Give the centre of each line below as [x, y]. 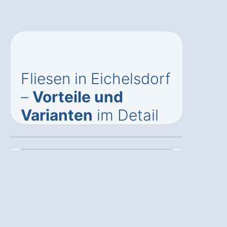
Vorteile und [78, 97]
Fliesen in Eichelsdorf [96, 79]
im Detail [126, 115]
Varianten [57, 115]
